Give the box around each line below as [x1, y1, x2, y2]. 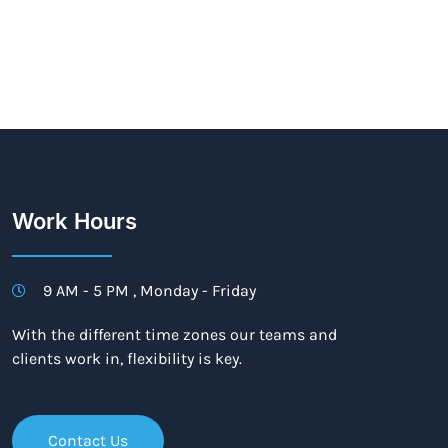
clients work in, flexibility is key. [12, 348, 243, 368]
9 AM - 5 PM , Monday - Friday [42, 280, 256, 300]
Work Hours [12, 207, 138, 234]
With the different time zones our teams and [12, 324, 338, 344]
